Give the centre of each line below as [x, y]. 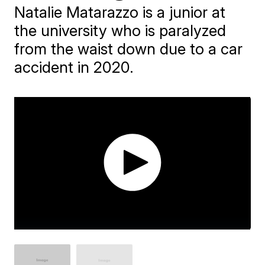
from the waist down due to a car [129, 49]
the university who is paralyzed [120, 30]
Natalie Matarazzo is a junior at [120, 12]
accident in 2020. [74, 67]
